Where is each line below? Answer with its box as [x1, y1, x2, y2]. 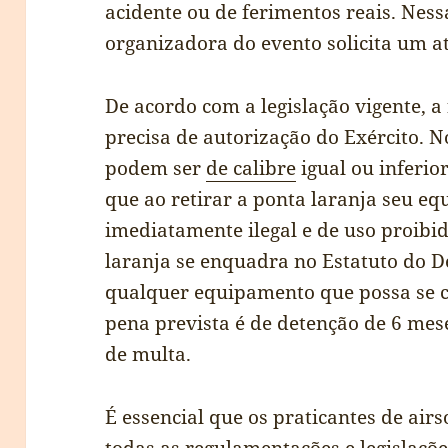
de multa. [105, 341, 192, 368]
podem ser [105, 155, 207, 182]
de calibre [206, 155, 297, 182]
